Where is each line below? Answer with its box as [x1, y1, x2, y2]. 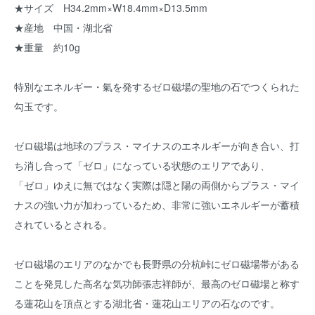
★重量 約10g [14, 40, 80, 54]
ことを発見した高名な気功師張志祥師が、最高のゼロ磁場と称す [14, 276, 300, 290]
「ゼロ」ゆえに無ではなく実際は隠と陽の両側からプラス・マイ [14, 178, 300, 192]
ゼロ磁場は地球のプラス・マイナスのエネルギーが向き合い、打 [14, 139, 300, 153]
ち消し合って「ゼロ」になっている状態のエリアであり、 [14, 158, 270, 172]
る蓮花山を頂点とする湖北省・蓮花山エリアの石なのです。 [14, 296, 280, 310]
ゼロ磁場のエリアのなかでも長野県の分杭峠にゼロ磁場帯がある [14, 257, 300, 271]
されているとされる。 [14, 217, 112, 231]
